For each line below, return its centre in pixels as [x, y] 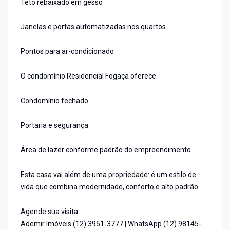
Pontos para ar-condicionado [67, 52]
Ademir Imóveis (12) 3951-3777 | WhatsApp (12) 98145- [111, 224]
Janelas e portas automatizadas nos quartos [93, 27]
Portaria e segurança [54, 126]
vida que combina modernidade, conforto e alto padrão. [110, 187]
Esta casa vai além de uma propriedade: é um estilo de [108, 175]
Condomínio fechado [54, 101]
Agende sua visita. [50, 212]
